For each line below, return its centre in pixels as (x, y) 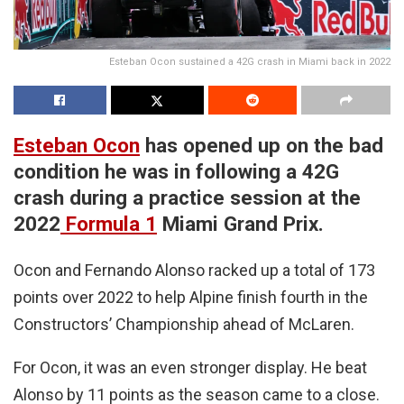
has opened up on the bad (262, 145)
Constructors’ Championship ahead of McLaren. (184, 325)
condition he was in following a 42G (176, 171)
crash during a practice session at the (187, 197)
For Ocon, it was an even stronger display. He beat (190, 368)
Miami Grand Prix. (240, 223)
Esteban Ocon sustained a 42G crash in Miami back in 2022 (250, 61)
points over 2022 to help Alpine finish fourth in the (191, 298)
